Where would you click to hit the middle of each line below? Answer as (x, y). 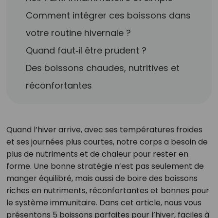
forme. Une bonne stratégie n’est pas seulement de (105, 166)
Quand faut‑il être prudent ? (86, 50)
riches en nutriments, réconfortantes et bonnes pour (108, 191)
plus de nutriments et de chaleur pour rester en (97, 154)
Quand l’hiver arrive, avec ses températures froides (104, 130)
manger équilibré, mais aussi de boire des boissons (102, 178)
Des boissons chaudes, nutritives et (103, 68)
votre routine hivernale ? (79, 33)
